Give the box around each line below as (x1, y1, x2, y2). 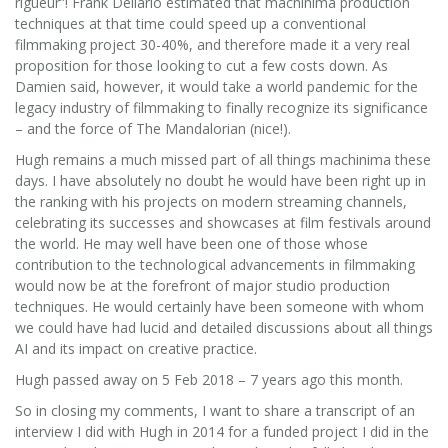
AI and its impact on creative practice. (15, 338, 257, 358)
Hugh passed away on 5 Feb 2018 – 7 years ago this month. (15, 369, 403, 389)
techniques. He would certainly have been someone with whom (15, 296, 424, 316)
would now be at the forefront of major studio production (15, 275, 390, 295)
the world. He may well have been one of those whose (15, 233, 368, 253)
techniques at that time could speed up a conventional (15, 13, 366, 33)
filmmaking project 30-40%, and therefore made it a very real (15, 34, 410, 54)
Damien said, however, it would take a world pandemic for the (15, 76, 418, 96)
